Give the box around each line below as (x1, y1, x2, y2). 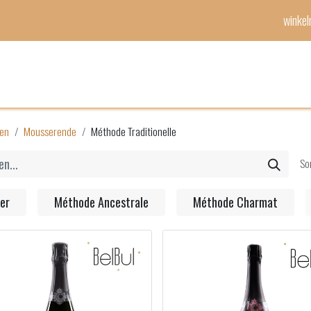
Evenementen (176, 65, 233, 83)
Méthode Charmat (193, 193, 278, 211)
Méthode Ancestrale (54, 193, 149, 211)
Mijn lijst (129, 65, 166, 83)
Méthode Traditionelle (91, 123, 176, 140)
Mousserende (24, 123, 76, 140)
